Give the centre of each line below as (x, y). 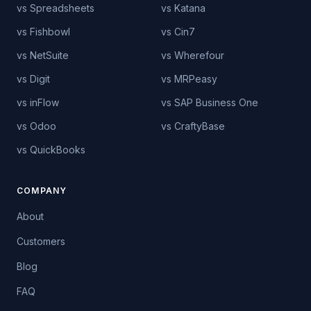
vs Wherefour (193, 55)
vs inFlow (38, 102)
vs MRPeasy (189, 79)
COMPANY (42, 191)
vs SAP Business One (210, 102)
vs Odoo (36, 126)
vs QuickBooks (51, 150)
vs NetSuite (43, 55)
